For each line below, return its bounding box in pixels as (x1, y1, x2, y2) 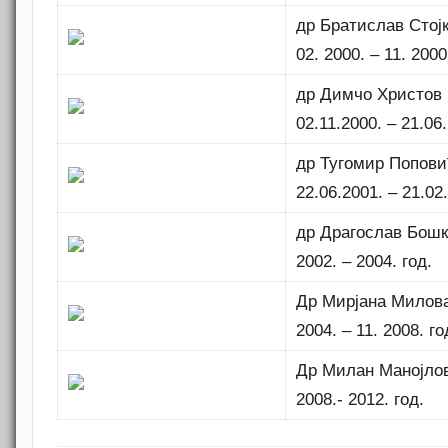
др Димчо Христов (296, 85, 443, 105)
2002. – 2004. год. (296, 252, 433, 272)
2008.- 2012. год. (296, 390, 425, 410)
